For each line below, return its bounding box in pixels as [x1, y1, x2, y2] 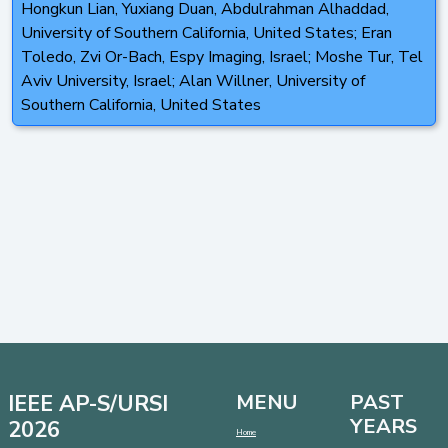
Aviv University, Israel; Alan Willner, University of [21, 69, 365, 92]
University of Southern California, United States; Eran [21, 21, 392, 44]
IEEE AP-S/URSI [8, 388, 168, 419]
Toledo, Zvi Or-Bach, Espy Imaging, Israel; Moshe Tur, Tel [21, 45, 423, 68]
